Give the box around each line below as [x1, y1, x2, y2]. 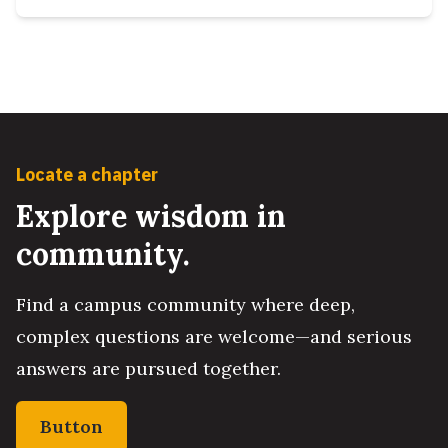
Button [40, 415, 103, 439]
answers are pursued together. [16, 357, 281, 381]
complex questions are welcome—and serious [16, 325, 412, 349]
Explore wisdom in [16, 197, 286, 236]
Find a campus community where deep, [16, 293, 355, 317]
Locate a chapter [16, 163, 158, 187]
